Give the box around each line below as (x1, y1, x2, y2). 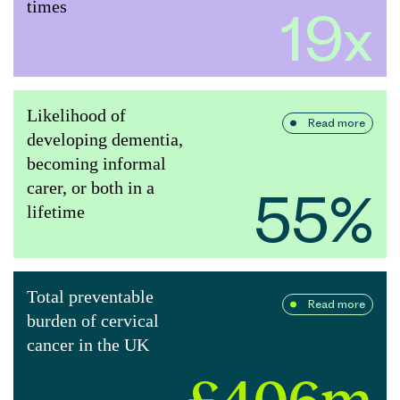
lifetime (27, 202, 85, 222)
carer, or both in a (27, 178, 154, 198)
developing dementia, (27, 129, 183, 150)
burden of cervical (27, 311, 159, 331)
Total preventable (27, 287, 154, 307)
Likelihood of (27, 105, 126, 126)
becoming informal (27, 154, 166, 174)
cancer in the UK (27, 335, 149, 355)
